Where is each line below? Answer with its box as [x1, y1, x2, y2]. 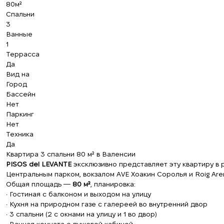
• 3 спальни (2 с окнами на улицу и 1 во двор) [6, 210, 157, 218]
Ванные [6, 30, 32, 38]
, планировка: [90, 180, 135, 188]
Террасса [6, 50, 39, 58]
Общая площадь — [6, 180, 72, 188]
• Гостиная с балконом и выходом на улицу [6, 190, 151, 198]
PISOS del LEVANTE [6, 160, 71, 168]
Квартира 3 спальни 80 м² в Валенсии [6, 150, 135, 158]
